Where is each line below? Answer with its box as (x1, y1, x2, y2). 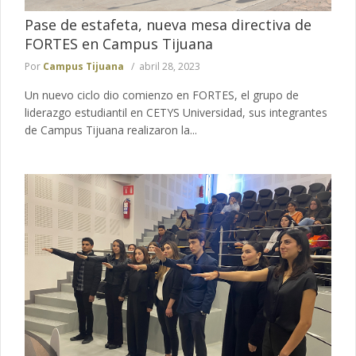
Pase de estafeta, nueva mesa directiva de (25, 14, 311, 34)
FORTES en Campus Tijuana (25, 33, 213, 53)
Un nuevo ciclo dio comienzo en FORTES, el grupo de (25, 87, 299, 103)
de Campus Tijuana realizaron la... (25, 122, 197, 137)
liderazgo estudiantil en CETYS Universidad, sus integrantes (25, 104, 327, 120)
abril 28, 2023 (139, 59, 200, 73)
